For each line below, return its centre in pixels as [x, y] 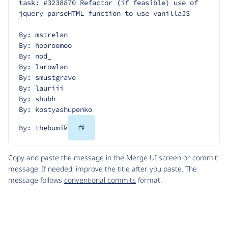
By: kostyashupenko [55, 110]
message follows [36, 180]
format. [149, 180]
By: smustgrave [47, 78]
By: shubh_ [39, 99]
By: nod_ [35, 56]
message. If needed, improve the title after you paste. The [103, 169]
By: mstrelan [43, 35]
